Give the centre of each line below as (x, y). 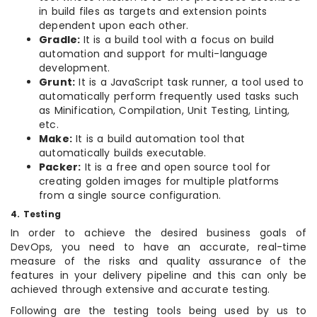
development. (75, 68)
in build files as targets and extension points (153, 12)
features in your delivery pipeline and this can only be (158, 276)
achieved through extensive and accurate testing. (140, 290)
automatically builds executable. (123, 153)
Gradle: (61, 40)
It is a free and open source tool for (176, 167)
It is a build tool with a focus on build (179, 40)
